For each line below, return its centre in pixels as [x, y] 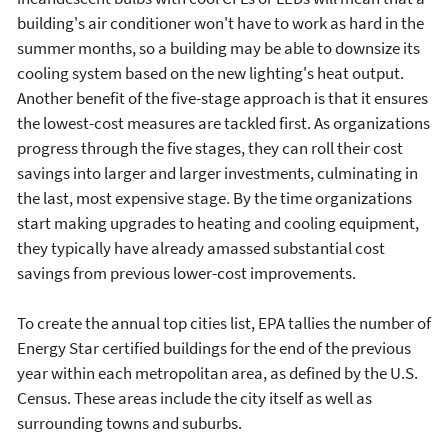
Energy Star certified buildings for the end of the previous [214, 347]
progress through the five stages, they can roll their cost [210, 147]
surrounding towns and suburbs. [129, 422]
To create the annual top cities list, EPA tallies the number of [224, 322]
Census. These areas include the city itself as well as [194, 397]
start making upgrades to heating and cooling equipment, [218, 222]
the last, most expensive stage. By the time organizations [214, 197]
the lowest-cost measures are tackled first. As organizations [223, 122]
